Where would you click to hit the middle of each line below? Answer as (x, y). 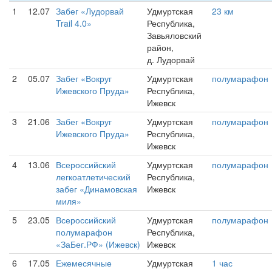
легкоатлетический (93, 177)
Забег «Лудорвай (90, 11)
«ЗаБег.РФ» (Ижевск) (98, 244)
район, (160, 47)
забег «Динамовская (97, 189)
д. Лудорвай (171, 59)
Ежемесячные (84, 263)
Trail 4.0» (74, 23)
